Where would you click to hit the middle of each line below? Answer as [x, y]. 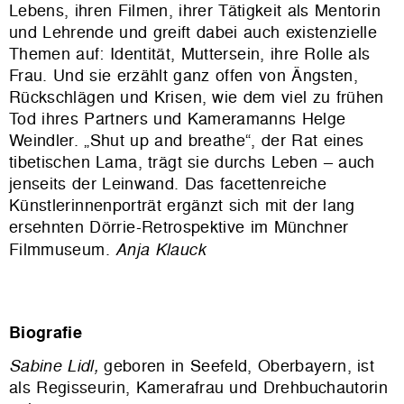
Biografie [46, 332]
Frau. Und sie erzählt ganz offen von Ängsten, [184, 75]
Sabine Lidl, [57, 365]
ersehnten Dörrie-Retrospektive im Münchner [179, 226]
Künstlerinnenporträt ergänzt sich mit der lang [182, 205]
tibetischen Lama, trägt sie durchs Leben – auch [192, 161]
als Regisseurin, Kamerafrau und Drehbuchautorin [199, 387]
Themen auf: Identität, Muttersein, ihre [154, 53]
